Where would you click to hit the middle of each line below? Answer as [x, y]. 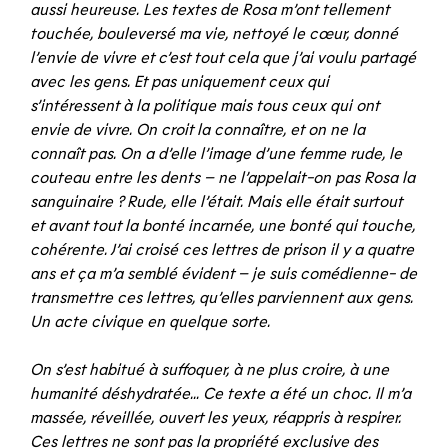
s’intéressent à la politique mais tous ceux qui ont [204, 104]
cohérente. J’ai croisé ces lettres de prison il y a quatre [222, 248]
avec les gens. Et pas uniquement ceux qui [179, 80]
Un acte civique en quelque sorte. [150, 320]
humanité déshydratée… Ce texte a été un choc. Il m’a [220, 392]
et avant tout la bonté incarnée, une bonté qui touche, [222, 224]
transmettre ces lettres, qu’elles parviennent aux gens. [221, 296]
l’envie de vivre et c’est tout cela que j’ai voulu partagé [223, 56]
